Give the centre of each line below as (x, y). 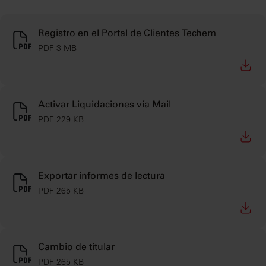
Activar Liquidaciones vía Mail (104, 105)
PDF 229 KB (61, 120)
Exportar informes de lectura (102, 176)
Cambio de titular (76, 247)
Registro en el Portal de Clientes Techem (127, 34)
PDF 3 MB (57, 48)
